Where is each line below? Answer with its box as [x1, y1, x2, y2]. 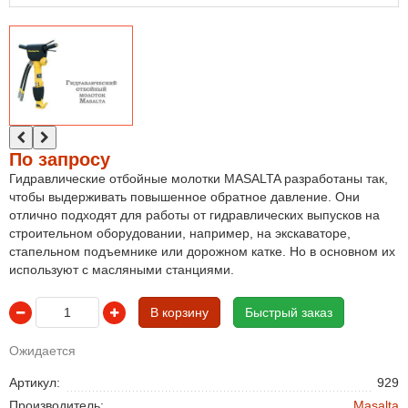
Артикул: [9, 375, 60, 390]
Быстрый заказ [245, 305, 332, 320]
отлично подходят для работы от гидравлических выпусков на [9, 208, 380, 222]
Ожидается [9, 343, 76, 358]
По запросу [9, 149, 110, 169]
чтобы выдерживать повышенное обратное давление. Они [9, 189, 360, 204]
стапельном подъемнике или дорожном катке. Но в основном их [9, 244, 395, 259]
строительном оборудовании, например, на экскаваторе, [9, 226, 351, 240]
